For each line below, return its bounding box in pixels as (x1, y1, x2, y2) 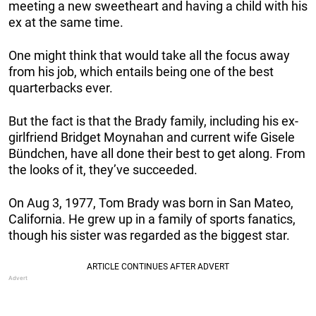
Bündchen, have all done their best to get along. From (8, 145, 305, 161)
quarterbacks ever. (8, 80, 116, 95)
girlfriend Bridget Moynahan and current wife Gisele (8, 129, 295, 145)
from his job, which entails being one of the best (8, 63, 274, 79)
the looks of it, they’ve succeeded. (8, 162, 197, 177)
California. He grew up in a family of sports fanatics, (8, 211, 296, 226)
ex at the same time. (8, 14, 123, 30)
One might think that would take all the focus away (8, 47, 290, 63)
